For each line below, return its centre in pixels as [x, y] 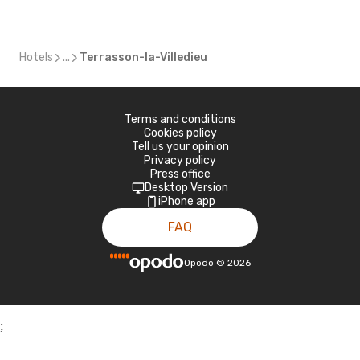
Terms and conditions [180, 119]
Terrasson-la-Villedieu [143, 57]
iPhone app [186, 201]
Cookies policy [180, 133]
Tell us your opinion [180, 147]
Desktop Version [186, 188]
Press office [180, 174]
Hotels [36, 57]
